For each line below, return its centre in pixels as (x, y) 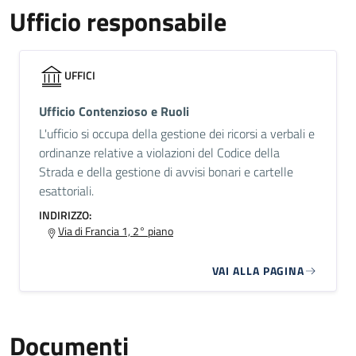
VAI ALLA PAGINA (258, 271)
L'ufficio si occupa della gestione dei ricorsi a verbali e (177, 133)
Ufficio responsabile (118, 21)
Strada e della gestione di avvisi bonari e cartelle (166, 172)
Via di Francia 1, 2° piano (116, 231)
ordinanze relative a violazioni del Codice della (159, 153)
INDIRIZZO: (65, 215)
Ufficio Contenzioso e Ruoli (114, 111)
